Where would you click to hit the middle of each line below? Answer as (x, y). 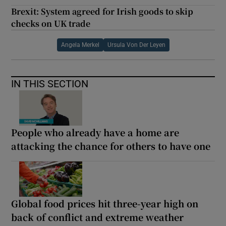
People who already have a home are (95, 132)
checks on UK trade (51, 23)
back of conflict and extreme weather (98, 217)
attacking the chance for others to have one (111, 146)
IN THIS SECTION (50, 83)
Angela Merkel (80, 45)
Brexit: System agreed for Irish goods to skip (102, 11)
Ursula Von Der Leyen (136, 45)
